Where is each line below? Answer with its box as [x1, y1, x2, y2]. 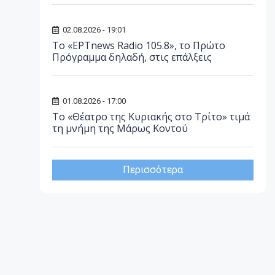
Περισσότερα [123, 164, 183, 176]
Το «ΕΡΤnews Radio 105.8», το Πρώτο [52, 39, 225, 52]
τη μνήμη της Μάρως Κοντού [52, 122, 188, 135]
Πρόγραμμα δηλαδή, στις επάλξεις [52, 50, 212, 64]
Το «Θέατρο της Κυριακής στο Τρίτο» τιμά [52, 110, 250, 123]
